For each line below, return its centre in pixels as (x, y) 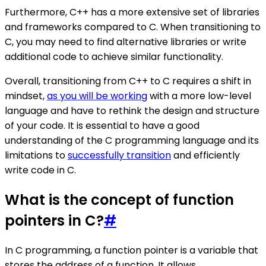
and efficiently (205, 155)
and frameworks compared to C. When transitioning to (133, 27)
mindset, (26, 96)
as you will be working (97, 96)
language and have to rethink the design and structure (132, 110)
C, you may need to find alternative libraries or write (126, 42)
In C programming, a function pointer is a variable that (132, 250)
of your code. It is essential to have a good (102, 125)
